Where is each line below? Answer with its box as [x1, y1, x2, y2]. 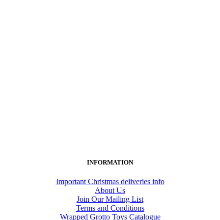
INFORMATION [87, 158, 133, 166]
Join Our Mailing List [77, 195, 143, 204]
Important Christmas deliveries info [55, 177, 165, 186]
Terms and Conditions [76, 204, 144, 213]
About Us [95, 186, 125, 195]
